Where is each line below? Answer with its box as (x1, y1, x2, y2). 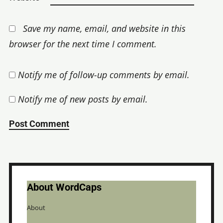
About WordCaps (26, 181, 102, 193)
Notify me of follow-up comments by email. (18, 69, 190, 81)
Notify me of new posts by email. (18, 93, 148, 106)
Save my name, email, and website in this (23, 22, 186, 34)
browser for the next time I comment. (9, 37, 157, 50)
